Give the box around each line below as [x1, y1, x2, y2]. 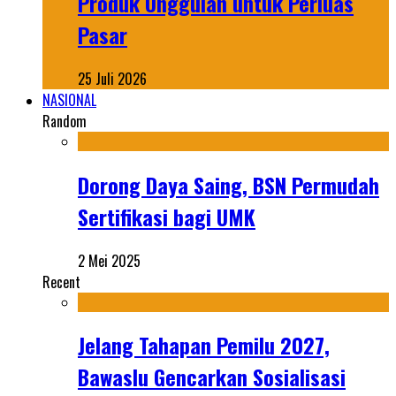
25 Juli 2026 [78, 67, 147, 89]
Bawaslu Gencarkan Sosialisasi [78, 361, 346, 393]
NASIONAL [42, 88, 96, 110]
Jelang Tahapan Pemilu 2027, [78, 329, 330, 362]
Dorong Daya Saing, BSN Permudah [78, 168, 379, 201]
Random [42, 110, 87, 132]
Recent [42, 270, 80, 293]
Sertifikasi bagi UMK [78, 200, 255, 232]
